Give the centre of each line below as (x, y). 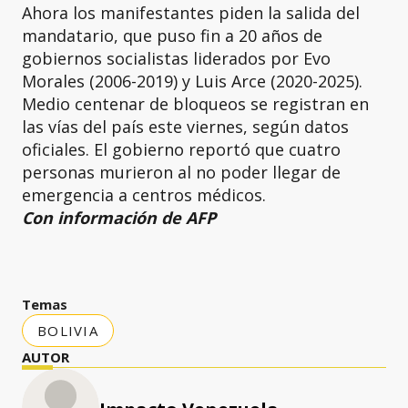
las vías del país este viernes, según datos (185, 127)
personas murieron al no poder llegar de (181, 172)
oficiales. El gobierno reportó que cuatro (181, 149)
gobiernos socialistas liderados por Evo (176, 58)
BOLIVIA (68, 331)
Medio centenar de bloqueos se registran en (195, 104)
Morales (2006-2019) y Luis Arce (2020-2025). (192, 81)
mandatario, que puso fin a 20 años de (172, 36)
